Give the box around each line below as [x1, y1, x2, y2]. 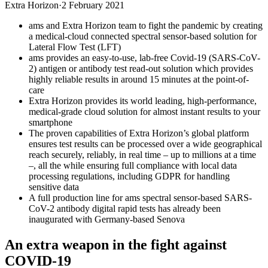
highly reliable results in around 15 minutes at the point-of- [29, 74, 249, 84]
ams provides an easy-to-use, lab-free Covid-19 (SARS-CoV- [29, 52, 260, 63]
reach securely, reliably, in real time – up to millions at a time [29, 149, 256, 160]
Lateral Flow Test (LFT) [29, 41, 121, 52]
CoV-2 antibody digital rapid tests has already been [29, 203, 221, 214]
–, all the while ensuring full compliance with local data [29, 160, 237, 170]
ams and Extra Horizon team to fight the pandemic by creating [29, 20, 263, 31]
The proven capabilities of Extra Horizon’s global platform [29, 127, 249, 138]
